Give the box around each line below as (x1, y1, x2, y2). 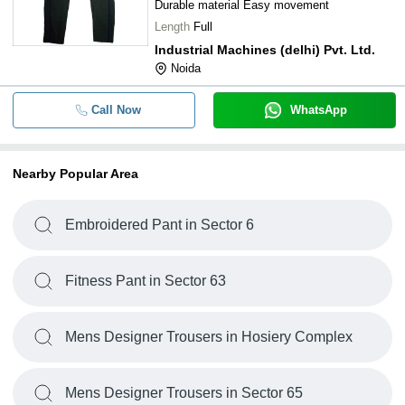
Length (155, 20, 190, 33)
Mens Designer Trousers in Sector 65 (65, 385, 303, 400)
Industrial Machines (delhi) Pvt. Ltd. (155, 42, 375, 57)
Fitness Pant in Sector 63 (65, 273, 226, 288)
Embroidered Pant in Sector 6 (65, 217, 254, 232)
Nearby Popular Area (13, 166, 138, 181)
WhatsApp (289, 103, 347, 117)
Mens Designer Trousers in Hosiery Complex (65, 329, 353, 344)
